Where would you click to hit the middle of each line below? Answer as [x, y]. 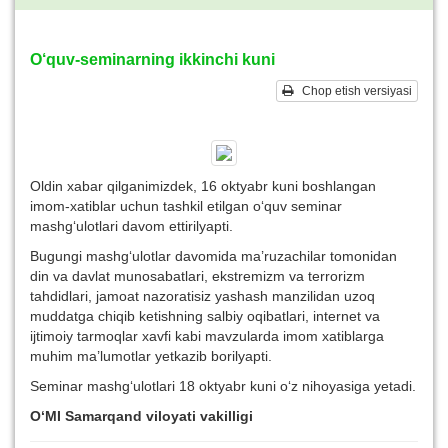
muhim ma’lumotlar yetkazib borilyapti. [151, 356]
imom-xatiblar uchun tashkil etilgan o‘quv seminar [186, 206]
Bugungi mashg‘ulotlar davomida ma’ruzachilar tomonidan [213, 256]
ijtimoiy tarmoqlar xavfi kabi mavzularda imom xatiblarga [207, 336]
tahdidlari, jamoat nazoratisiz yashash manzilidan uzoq [202, 296]
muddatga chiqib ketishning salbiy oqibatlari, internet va [205, 316]
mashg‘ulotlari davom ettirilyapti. [131, 226]
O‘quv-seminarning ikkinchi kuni [152, 59]
